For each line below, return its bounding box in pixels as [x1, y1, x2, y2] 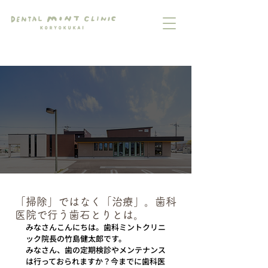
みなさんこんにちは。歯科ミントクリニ [26, 221, 166, 233]
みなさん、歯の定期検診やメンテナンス [26, 244, 166, 255]
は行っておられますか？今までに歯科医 [26, 255, 165, 267]
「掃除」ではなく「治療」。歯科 [15, 196, 176, 207]
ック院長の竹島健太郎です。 [26, 233, 126, 244]
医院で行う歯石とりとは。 [15, 209, 144, 220]
